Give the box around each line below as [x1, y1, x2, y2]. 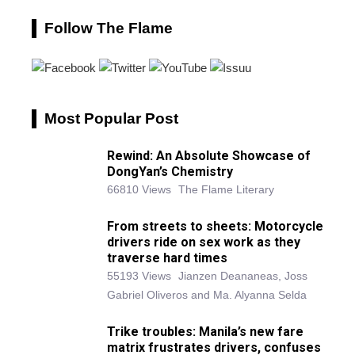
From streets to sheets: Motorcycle [107, 219, 323, 235]
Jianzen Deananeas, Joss [178, 269, 307, 283]
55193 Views [107, 269, 171, 283]
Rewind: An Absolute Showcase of [107, 148, 311, 164]
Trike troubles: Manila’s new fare [107, 324, 303, 340]
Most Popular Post [44, 110, 178, 128]
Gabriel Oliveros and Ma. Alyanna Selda [107, 288, 307, 302]
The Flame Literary [178, 183, 274, 197]
